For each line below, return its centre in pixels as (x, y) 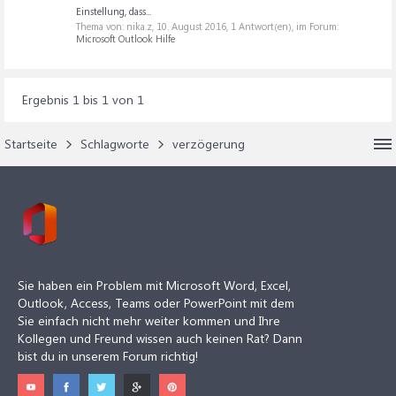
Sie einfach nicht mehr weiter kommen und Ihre (149, 320)
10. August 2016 (191, 26)
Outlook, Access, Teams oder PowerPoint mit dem (156, 303)
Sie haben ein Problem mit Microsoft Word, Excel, (154, 285)
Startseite (31, 144)
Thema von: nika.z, (116, 26)
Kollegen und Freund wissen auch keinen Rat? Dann (160, 338)
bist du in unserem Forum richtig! (108, 356)
